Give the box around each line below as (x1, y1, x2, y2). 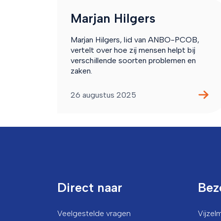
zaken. (70, 66, 92, 75)
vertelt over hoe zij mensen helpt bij (70, 45, 195, 55)
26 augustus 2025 (70, 90, 136, 100)
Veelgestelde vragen (57, 209, 131, 219)
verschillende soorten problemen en (70, 55, 196, 65)
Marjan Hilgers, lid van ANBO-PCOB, (70, 35, 199, 44)
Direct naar (57, 180, 122, 195)
